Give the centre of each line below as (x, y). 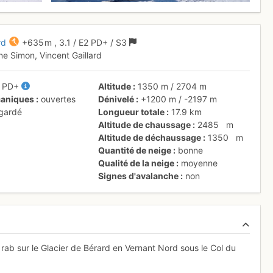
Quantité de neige (135, 150)
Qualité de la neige (136, 163)
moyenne (200, 163)
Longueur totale (132, 112)
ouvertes (58, 99)
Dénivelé (116, 99)
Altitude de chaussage (145, 124)
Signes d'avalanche (139, 175)
